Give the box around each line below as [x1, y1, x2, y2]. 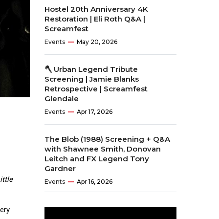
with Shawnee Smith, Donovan [44, 144, 161, 153]
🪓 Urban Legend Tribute [44, 65, 138, 74]
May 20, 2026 [77, 38, 117, 45]
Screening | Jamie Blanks [44, 74, 139, 84]
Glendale [44, 94, 79, 103]
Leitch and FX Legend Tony [44, 154, 149, 163]
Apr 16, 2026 [77, 178, 112, 185]
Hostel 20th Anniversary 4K [44, 4, 148, 14]
